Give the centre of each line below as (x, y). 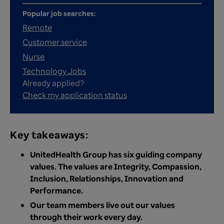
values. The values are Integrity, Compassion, (116, 166)
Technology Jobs (54, 71)
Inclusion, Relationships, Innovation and (107, 178)
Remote (37, 27)
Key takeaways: (49, 135)
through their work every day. (87, 217)
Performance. (56, 190)
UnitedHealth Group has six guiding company (116, 154)
